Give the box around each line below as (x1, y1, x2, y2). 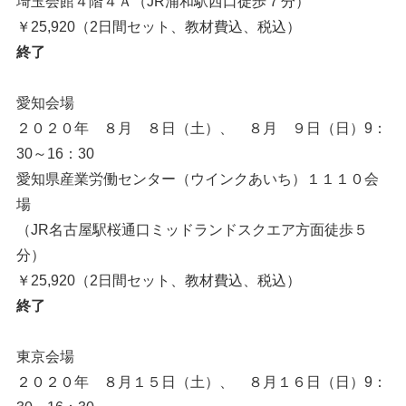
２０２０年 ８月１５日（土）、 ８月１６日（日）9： (15, 374, 387, 390)
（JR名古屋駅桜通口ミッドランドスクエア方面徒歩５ (15, 222, 368, 237)
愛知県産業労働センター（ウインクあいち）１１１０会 (15, 171, 379, 187)
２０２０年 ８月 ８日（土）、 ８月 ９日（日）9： (15, 121, 387, 136)
